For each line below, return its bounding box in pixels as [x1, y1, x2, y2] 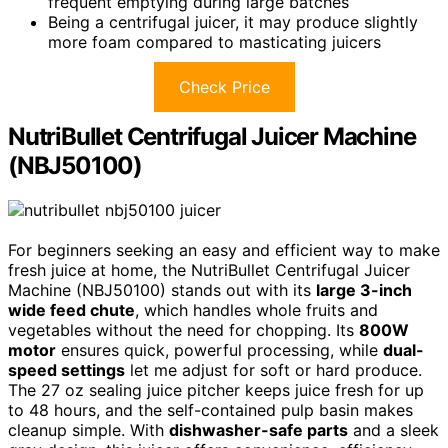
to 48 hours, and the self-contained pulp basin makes [8, 400, 413, 420]
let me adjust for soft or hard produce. [125, 360, 422, 380]
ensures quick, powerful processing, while [56, 340, 383, 360]
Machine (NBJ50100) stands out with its [8, 280, 316, 300]
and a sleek [348, 420, 439, 440]
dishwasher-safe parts [169, 420, 348, 440]
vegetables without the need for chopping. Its [8, 320, 359, 340]
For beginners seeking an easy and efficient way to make [8, 240, 440, 260]
